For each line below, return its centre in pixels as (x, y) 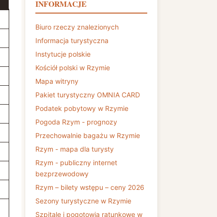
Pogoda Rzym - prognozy (76, 122)
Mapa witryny (57, 81)
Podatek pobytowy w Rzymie (82, 108)
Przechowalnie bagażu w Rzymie (88, 135)
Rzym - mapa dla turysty (75, 149)
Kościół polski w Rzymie (73, 68)
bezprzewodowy (62, 174)
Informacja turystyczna (72, 40)
